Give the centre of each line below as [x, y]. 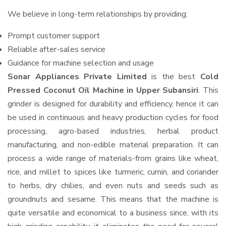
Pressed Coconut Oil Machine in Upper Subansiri [103, 90]
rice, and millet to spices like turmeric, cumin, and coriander [113, 172]
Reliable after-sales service [56, 49]
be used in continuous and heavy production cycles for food [113, 118]
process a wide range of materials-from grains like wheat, [113, 158]
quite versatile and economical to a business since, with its [113, 213]
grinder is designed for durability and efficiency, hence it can [113, 104]
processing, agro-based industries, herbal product [113, 131]
